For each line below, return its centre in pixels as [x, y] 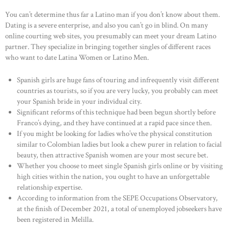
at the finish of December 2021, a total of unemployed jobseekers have [119, 209]
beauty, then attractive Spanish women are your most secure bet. [112, 155]
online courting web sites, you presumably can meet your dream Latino [111, 36]
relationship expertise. [49, 187]
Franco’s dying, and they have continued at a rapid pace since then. [114, 123]
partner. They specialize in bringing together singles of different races [108, 47]
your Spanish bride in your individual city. [79, 101]
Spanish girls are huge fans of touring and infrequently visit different [118, 80]
